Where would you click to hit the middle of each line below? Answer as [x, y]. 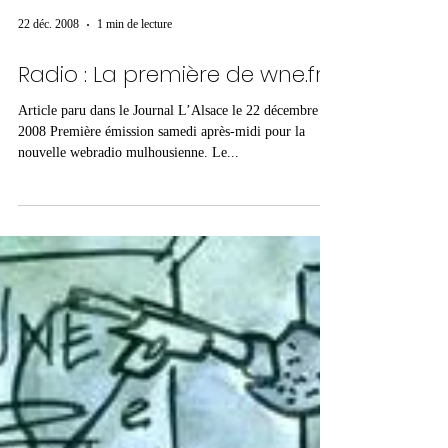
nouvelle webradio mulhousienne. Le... [128, 308]
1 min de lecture [134, 180]
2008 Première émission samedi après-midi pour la [161, 287]
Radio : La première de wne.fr [170, 230]
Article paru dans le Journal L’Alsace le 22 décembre [125, 266]
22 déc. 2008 [48, 180]
